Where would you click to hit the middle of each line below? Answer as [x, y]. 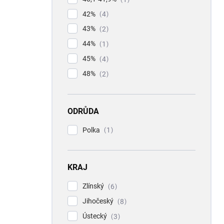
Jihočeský [99, 201]
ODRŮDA [83, 111]
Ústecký [95, 216]
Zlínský [94, 186]
